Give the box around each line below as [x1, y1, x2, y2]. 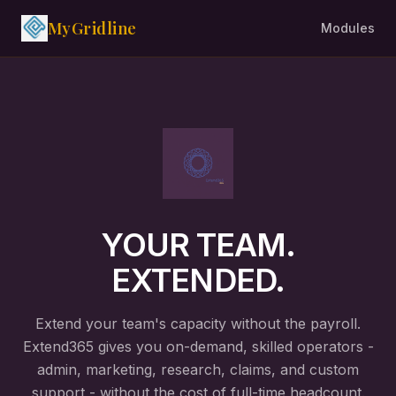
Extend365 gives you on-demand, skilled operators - [22, 338, 374, 355]
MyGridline [48, 18, 137, 39]
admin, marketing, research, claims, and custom [37, 361, 359, 378]
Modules [321, 20, 375, 35]
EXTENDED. [111, 261, 285, 300]
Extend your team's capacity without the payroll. [35, 315, 361, 332]
